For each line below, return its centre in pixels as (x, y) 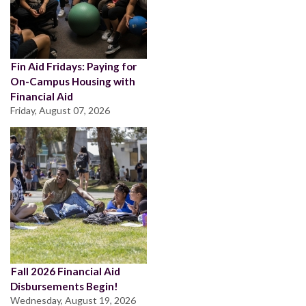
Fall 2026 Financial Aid (66, 271)
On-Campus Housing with (73, 81)
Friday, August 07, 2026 (60, 110)
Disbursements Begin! (64, 286)
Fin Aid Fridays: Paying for (74, 66)
